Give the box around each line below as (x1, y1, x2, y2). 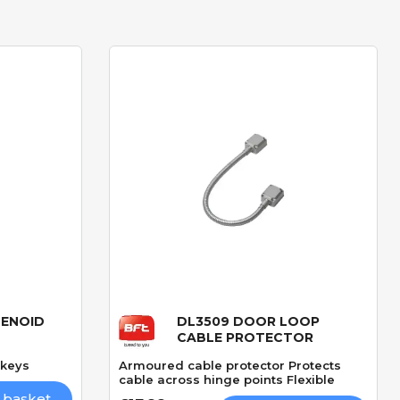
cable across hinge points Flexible (119, 372, 335, 387)
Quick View (193, 321, 294, 337)
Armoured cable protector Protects (119, 358, 341, 373)
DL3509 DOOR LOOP (177, 313, 320, 330)
